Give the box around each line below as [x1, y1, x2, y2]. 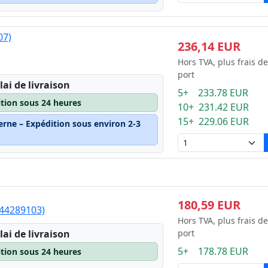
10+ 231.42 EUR [177, 100, 249, 114]
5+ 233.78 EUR [177, 86, 248, 99]
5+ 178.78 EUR [177, 245, 248, 258]
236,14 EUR [177, 38, 240, 54]
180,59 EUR [177, 197, 240, 213]
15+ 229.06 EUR [177, 115, 249, 128]
